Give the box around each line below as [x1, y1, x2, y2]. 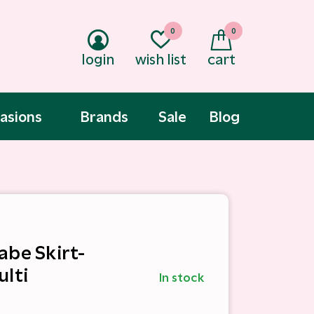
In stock [158, 271, 204, 285]
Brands [80, 107, 128, 125]
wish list [135, 50, 186, 68]
